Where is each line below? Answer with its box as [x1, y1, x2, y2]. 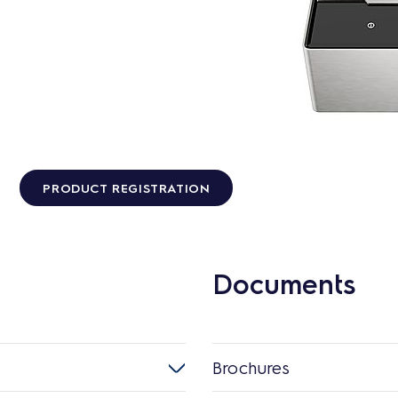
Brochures [212, 355, 290, 378]
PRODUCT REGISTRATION [43, 179, 211, 195]
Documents [212, 265, 355, 300]
